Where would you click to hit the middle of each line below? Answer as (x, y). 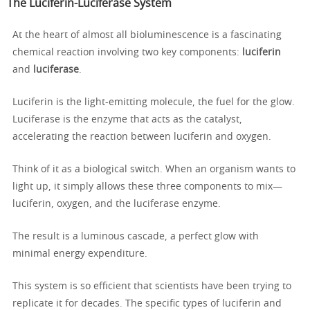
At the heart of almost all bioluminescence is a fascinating (147, 35)
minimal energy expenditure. (80, 254)
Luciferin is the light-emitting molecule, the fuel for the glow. (154, 102)
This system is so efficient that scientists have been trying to (152, 286)
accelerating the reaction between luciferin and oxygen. (142, 137)
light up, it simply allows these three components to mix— (147, 186)
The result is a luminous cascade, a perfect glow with (136, 236)
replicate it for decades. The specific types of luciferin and (147, 303)
